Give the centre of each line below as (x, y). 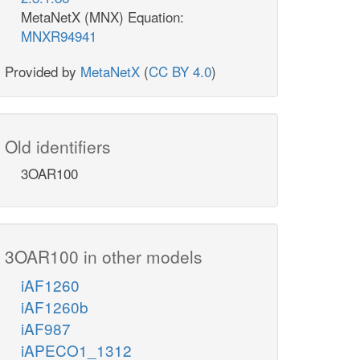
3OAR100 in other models (104, 257)
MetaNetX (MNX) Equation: (102, 17)
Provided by (43, 72)
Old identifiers (58, 147)
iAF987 (46, 329)
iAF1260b (55, 307)
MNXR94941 (59, 36)
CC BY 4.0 (180, 72)
